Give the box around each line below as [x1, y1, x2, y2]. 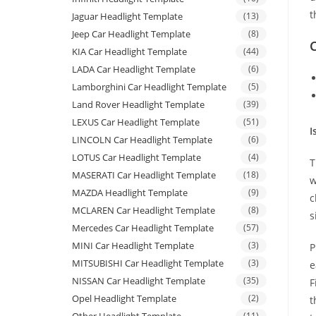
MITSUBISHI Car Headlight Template [72, 257, 224, 270]
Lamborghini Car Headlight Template [72, 80, 226, 94]
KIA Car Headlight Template [72, 45, 187, 59]
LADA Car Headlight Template [72, 63, 195, 76]
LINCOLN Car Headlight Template [72, 133, 212, 147]
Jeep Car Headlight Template [72, 28, 190, 41]
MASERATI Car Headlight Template [72, 169, 216, 182]
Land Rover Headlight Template [72, 98, 205, 111]
